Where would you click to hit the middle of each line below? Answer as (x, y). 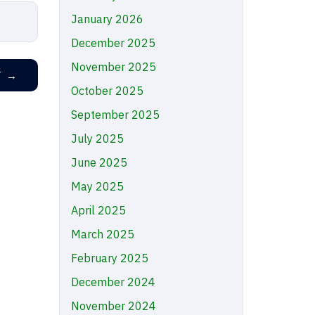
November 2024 (113, 306)
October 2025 (107, 91)
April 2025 (98, 210)
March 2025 (102, 234)
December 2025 (113, 43)
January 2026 (107, 19)
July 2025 (97, 139)
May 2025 (97, 186)
